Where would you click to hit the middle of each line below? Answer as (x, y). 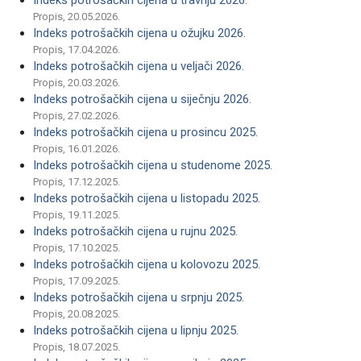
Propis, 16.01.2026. (77, 149)
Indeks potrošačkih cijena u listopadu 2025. (147, 198)
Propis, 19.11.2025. (77, 215)
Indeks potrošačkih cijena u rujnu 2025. (135, 231)
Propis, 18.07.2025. (77, 347)
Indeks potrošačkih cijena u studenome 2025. (153, 165)
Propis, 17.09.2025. (77, 281)
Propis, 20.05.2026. (77, 17)
